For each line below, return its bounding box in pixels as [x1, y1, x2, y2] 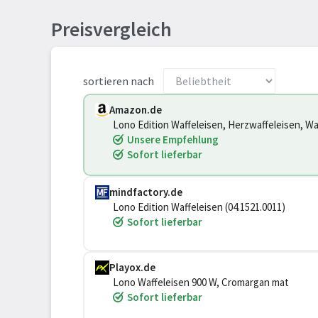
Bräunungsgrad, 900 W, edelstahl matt [113, 133, 281, 146]
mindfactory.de [109, 185, 182, 199]
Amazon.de [109, 103, 162, 116]
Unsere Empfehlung [127, 133, 219, 146]
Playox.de [109, 261, 155, 274]
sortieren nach [83, 74, 154, 88]
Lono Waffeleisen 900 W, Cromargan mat [113, 275, 289, 289]
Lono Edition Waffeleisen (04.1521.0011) [113, 200, 285, 214]
